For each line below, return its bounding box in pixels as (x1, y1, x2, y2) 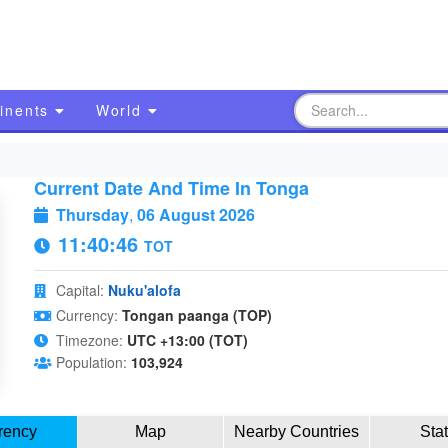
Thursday (55, 203, 129, 226)
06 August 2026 (136, 203, 255, 226)
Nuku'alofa (107, 280, 181, 300)
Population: (55, 352, 127, 372)
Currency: (55, 305, 118, 325)
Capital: (55, 280, 104, 300)
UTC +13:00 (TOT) (126, 330, 248, 350)
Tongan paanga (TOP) (121, 305, 272, 325)
